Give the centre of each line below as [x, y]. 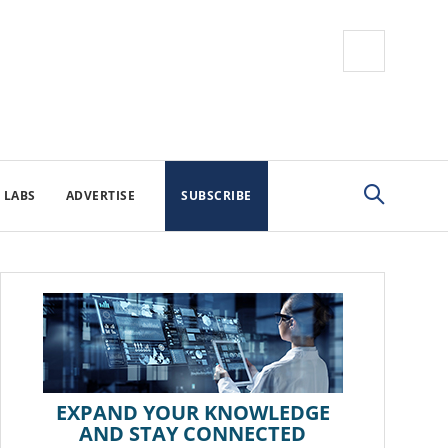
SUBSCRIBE [216, 195]
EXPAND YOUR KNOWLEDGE [192, 412]
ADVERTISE [100, 195]
